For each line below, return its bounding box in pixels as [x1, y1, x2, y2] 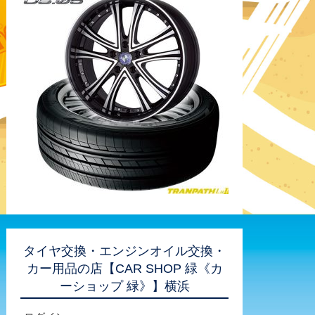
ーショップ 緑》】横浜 [59, 279, 190, 293]
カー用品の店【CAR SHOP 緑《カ [26, 262, 223, 276]
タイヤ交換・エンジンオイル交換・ [23, 244, 226, 258]
